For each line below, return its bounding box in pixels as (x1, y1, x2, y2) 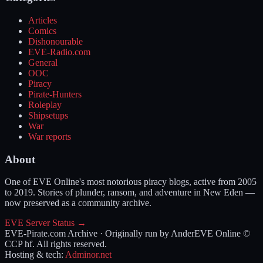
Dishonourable (28, 36, 83, 46)
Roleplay (28, 99, 62, 110)
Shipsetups (28, 110, 68, 120)
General (28, 57, 58, 68)
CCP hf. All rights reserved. (5, 239, 107, 249)
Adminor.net (65, 249, 112, 260)
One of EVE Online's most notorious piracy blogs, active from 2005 (5, 177, 257, 187)
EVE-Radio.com (28, 46, 90, 57)
